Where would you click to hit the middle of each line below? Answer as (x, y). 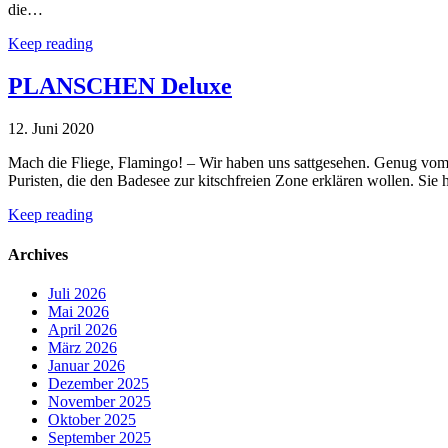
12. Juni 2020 (51, 129)
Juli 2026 (77, 293)
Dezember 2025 (98, 383)
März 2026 (82, 347)
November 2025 (99, 401)
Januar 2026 (86, 365)
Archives (38, 254)
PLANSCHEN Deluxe (120, 86)
